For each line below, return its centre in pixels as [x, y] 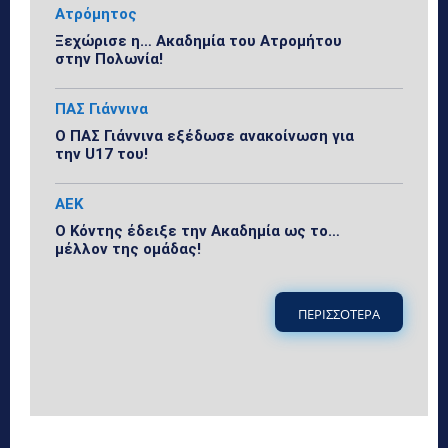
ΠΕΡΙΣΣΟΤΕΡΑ [339, 313]
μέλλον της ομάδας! [128, 249]
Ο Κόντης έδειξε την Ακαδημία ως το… [197, 231]
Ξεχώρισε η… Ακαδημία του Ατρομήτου [198, 41]
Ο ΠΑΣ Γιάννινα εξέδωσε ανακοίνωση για [204, 136]
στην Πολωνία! [109, 59]
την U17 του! [101, 154]
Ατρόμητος [96, 14]
